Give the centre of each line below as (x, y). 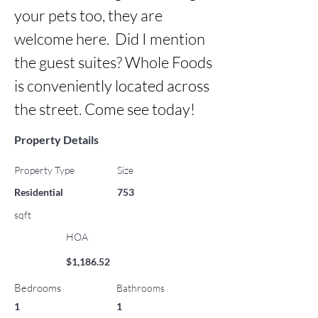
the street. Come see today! (105, 109)
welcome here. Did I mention (110, 39)
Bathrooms (141, 288)
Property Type (44, 170)
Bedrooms (38, 288)
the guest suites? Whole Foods (113, 62)
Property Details (56, 139)
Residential (39, 192)
